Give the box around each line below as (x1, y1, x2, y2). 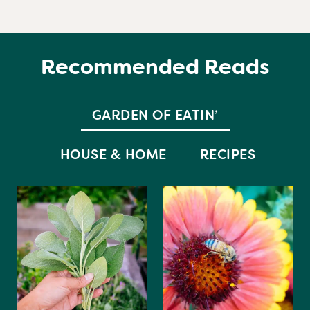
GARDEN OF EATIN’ (91, 107, 219, 125)
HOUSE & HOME (60, 146, 167, 164)
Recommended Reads (41, 53, 269, 82)
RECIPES (199, 146, 256, 164)
